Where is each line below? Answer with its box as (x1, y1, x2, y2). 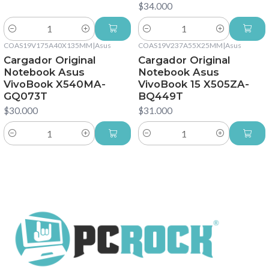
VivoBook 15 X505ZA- (138, 77, 249, 90)
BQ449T (138, 89, 183, 102)
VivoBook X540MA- (4, 77, 106, 90)
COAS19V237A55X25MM (138, 40, 223, 50)
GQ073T (4, 89, 47, 102)
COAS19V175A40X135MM (4, 40, 92, 50)
